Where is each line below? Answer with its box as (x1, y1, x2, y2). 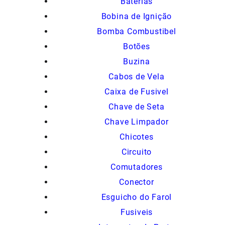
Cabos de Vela (108, 71, 165, 81)
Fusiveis (120, 207, 153, 217)
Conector (119, 177, 154, 187)
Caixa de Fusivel (104, 86, 169, 96)
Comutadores (110, 162, 163, 172)
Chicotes (120, 132, 154, 142)
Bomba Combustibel (97, 26, 176, 36)
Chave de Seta (108, 101, 165, 111)
